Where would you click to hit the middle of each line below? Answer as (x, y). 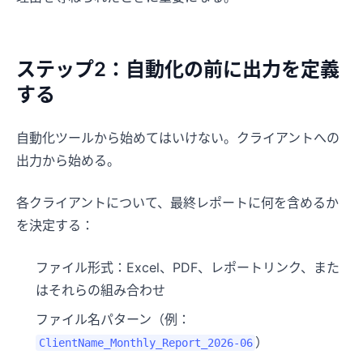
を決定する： (55, 225)
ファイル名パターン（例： (113, 319)
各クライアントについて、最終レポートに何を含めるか (177, 202)
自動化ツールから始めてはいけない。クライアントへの (178, 137)
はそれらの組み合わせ (100, 290)
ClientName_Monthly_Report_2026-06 (145, 342)
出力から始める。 (68, 160)
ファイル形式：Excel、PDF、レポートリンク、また (188, 267)
